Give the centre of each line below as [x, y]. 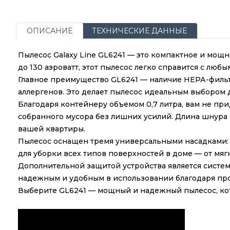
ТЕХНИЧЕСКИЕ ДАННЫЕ [139, 31]
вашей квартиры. [51, 129]
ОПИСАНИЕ [49, 31]
